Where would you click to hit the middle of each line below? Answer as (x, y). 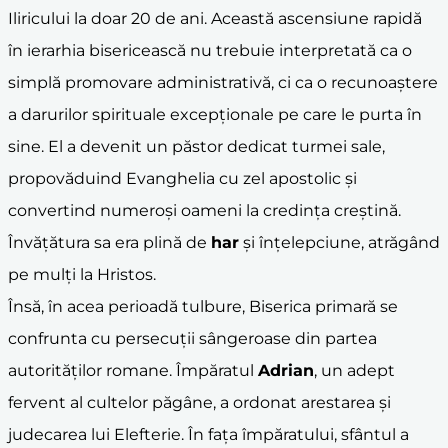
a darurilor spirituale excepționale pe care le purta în (215, 114)
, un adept (354, 370)
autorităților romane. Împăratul (133, 370)
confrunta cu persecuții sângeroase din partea (192, 338)
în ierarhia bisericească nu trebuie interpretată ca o (210, 50)
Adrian (286, 370)
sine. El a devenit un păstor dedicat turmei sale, (196, 146)
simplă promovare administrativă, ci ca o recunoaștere (223, 82)
